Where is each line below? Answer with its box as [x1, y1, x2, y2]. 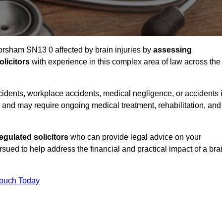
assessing [153, 46, 192, 55]
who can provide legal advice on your [68, 133, 201, 142]
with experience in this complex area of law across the [30, 57, 221, 66]
